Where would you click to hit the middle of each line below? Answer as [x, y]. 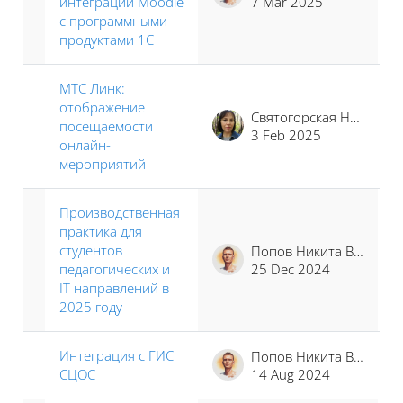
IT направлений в [114, 287]
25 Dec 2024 [291, 269]
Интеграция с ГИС [116, 355]
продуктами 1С [107, 39]
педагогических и [115, 269]
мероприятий [103, 163]
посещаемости [106, 125]
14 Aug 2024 [291, 374]
